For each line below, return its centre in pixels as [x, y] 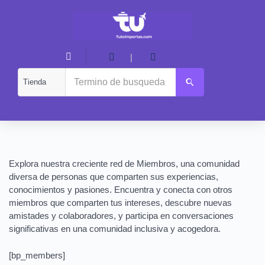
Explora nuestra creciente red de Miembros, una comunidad [124, 163]
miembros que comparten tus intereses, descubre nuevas [120, 202]
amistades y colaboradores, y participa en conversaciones [121, 215]
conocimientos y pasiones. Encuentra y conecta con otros [121, 189]
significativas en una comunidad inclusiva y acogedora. [115, 228]
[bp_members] [37, 255]
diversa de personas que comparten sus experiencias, [114, 176]
